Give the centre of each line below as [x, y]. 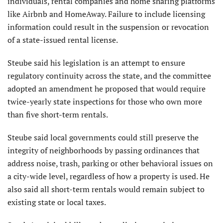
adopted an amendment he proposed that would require [107, 89]
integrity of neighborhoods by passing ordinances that [104, 151]
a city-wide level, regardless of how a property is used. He [109, 176]
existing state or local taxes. [57, 202]
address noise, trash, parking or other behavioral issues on [110, 164]
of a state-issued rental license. [63, 40]
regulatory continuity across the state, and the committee [109, 76]
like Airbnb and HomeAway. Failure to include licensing [106, 14]
